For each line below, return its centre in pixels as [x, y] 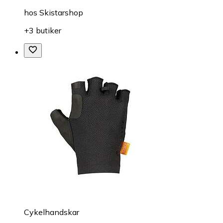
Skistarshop [61, 12]
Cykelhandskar [52, 212]
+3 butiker [43, 30]
